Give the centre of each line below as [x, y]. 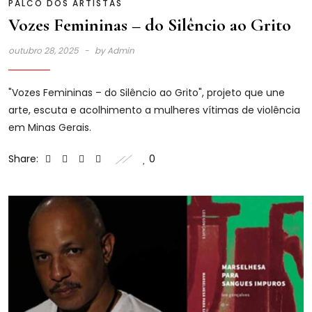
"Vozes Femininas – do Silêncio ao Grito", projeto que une [147, 92]
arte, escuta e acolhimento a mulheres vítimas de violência [154, 110]
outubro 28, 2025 [45, 50]
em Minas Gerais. [50, 127]
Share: [23, 158]
